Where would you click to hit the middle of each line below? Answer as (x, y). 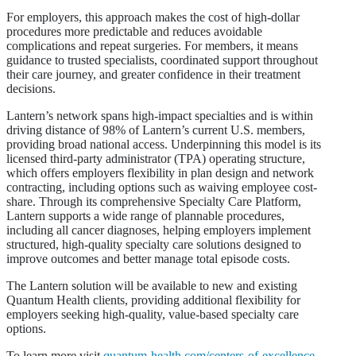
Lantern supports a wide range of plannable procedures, (145, 215)
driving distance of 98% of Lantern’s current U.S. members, (156, 130)
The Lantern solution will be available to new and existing (152, 285)
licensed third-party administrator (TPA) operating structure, (156, 158)
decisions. (33, 88)
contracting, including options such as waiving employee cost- (162, 187)
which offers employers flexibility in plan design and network (160, 172)
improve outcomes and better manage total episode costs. (150, 258)
